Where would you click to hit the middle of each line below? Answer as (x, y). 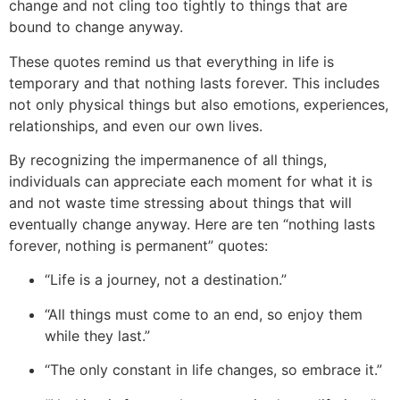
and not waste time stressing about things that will (180, 202)
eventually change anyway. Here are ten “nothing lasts (192, 224)
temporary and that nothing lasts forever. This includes (194, 83)
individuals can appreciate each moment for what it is (191, 181)
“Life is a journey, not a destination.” (166, 280)
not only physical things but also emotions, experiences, (199, 104)
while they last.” (97, 335)
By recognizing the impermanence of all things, (168, 159)
